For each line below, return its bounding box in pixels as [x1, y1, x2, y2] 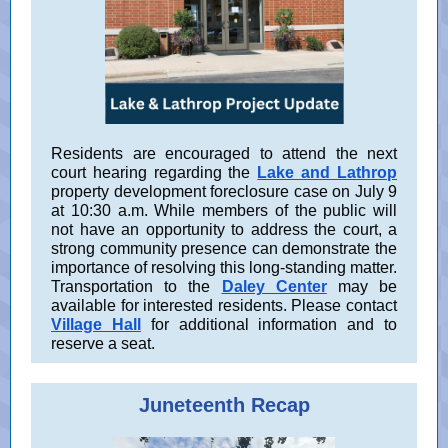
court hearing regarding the [51, 164, 251, 181]
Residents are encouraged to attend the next [51, 145, 397, 162]
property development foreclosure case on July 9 [51, 183, 397, 200]
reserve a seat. [51, 335, 155, 352]
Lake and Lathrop [257, 164, 398, 181]
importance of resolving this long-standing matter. [51, 259, 397, 276]
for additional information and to [150, 316, 398, 333]
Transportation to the [51, 278, 211, 295]
